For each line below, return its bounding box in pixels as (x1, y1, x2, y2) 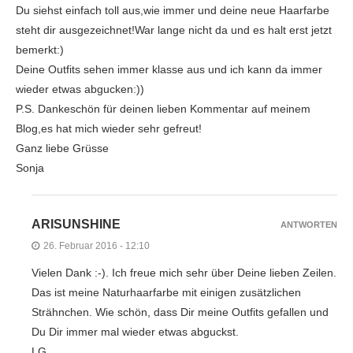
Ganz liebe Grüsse (16, 141, 109, 154)
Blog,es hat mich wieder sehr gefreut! (16, 121, 202, 135)
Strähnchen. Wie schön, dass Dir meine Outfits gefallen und (32, 305, 329, 318)
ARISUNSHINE (32, 217, 121, 231)
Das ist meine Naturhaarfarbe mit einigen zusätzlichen (32, 285, 301, 299)
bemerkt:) (16, 43, 64, 56)
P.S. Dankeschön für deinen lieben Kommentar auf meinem (16, 102, 310, 115)
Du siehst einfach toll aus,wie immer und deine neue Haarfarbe (16, 3, 329, 17)
